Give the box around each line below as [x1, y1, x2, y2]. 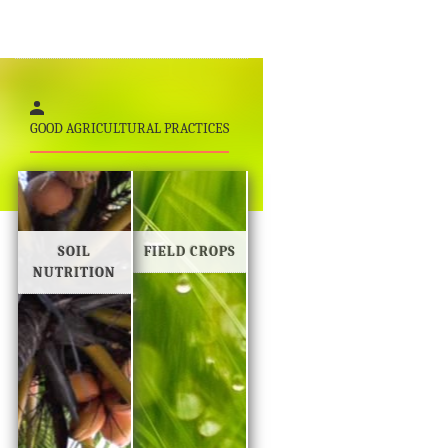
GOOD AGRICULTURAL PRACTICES [30, 120, 229, 138]
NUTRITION [33, 264, 116, 282]
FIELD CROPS [143, 243, 236, 261]
